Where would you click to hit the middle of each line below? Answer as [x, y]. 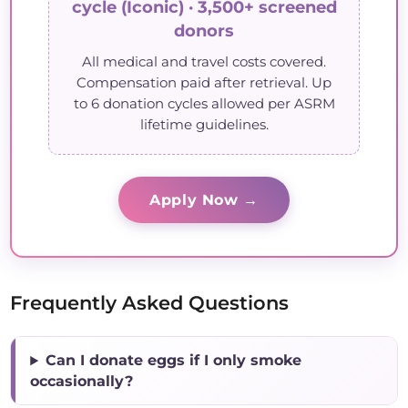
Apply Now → [204, 200]
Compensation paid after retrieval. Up [204, 83]
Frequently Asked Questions [150, 303]
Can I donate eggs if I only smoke [174, 361]
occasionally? [82, 382]
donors [204, 31]
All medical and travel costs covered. [204, 62]
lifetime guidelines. [204, 125]
